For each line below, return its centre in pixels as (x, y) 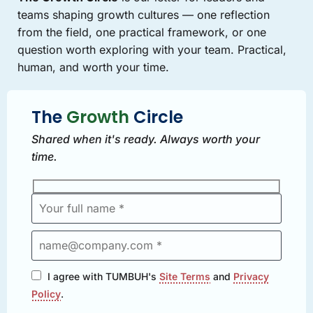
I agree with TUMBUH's (103, 276)
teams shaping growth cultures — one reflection (144, 15)
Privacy (251, 276)
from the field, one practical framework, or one (142, 32)
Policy (46, 293)
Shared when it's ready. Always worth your (146, 139)
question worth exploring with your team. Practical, (152, 50)
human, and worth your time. (93, 67)
